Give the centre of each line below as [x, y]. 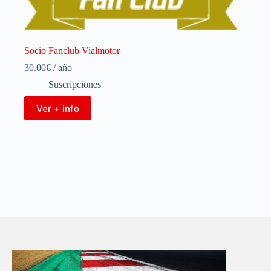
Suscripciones [75, 85]
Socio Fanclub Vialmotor [72, 51]
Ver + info [58, 108]
